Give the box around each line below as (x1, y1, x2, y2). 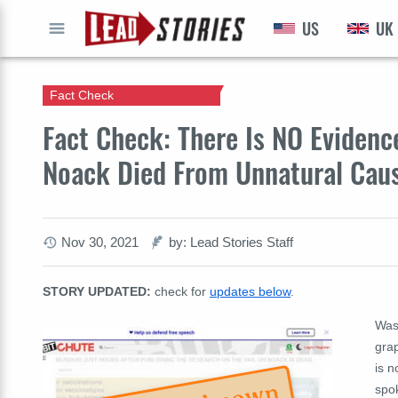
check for (151, 283, 210, 298)
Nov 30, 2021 (61, 235, 139, 250)
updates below (210, 283, 291, 298)
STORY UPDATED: (43, 283, 151, 298)
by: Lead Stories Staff (169, 235, 293, 250)
